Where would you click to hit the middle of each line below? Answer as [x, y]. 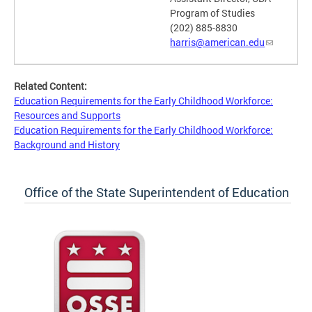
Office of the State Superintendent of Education [157, 193]
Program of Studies [213, 13]
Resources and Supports [67, 116]
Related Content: [52, 86]
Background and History [67, 145]
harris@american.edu [218, 42]
